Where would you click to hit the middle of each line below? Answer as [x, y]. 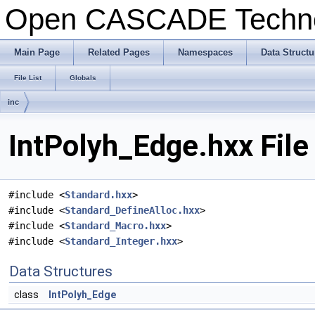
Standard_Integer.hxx [121, 242]
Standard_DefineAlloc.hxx [132, 211]
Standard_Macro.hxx [115, 226]
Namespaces [205, 52]
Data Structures [61, 272]
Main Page [37, 52]
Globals [83, 78]
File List [28, 78]
